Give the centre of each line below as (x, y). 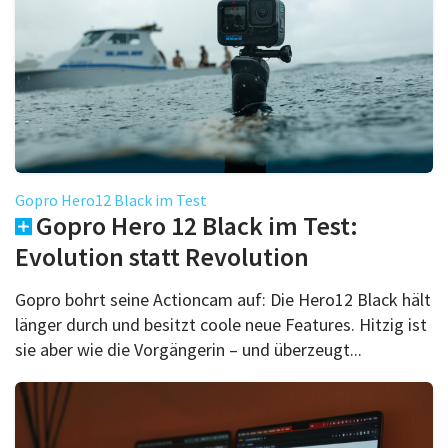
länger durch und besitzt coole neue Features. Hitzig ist (221, 324)
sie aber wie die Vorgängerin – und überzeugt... (188, 349)
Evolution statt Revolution (162, 256)
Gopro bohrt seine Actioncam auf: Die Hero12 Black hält (223, 299)
